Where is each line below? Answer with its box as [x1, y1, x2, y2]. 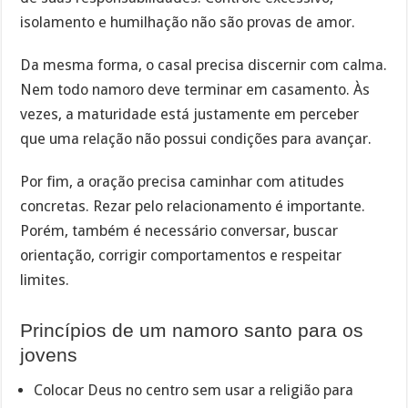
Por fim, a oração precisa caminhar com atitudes [20, 172, 345, 190]
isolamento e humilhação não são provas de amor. [20, 14, 356, 32]
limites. [20, 270, 70, 289]
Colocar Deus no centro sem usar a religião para [34, 381, 354, 399]
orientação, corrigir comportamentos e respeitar [20, 246, 342, 264]
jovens [20, 344, 78, 366]
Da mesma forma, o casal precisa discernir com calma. [20, 56, 388, 75]
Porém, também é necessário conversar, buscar [20, 221, 339, 240]
